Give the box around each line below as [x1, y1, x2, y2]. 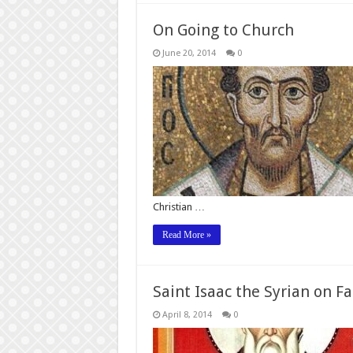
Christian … [152, 200, 205, 213]
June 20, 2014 [162, 47, 216, 58]
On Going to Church [152, 20, 294, 39]
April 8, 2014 [162, 309, 212, 320]
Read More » [162, 229, 211, 240]
